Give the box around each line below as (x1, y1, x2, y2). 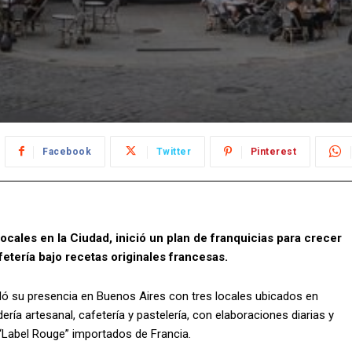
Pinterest (250, 146, 296, 158)
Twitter (156, 146, 191, 158)
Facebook (42, 146, 91, 158)
